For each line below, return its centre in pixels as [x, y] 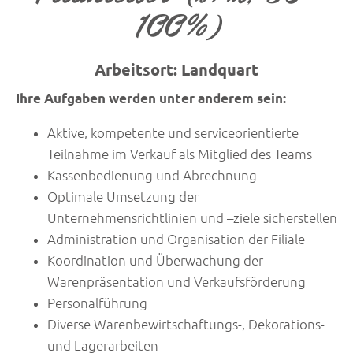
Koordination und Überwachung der [155, 261]
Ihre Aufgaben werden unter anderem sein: [151, 98]
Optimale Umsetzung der [123, 197]
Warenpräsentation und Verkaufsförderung [176, 282]
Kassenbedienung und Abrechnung [152, 176]
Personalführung [97, 303]
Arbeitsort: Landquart [176, 69]
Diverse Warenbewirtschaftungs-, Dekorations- [186, 325]
